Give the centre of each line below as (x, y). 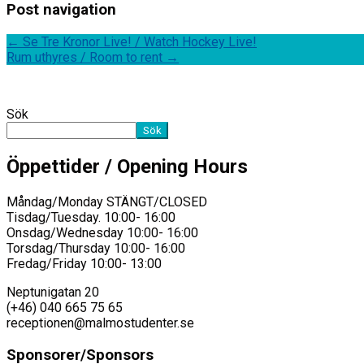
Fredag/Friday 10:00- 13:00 (84, 263)
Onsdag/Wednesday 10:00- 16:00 (102, 232)
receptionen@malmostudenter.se (100, 323)
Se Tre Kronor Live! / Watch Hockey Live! (138, 41)
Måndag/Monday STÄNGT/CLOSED (107, 201)
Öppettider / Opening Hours (127, 166)
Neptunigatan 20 (53, 292)
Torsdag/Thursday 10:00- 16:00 (96, 248)
